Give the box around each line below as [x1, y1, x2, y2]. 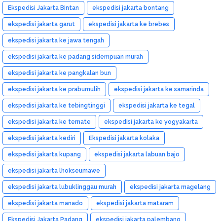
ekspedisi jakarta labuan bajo [94, 150, 180, 158]
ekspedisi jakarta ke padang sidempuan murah [8, 53, 143, 60]
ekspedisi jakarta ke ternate [8, 118, 91, 125]
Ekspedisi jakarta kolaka [89, 134, 159, 142]
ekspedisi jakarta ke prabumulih [8, 85, 101, 93]
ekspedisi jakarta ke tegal [118, 102, 195, 109]
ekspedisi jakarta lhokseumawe [8, 167, 100, 174]
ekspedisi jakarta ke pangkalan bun [8, 69, 111, 76]
